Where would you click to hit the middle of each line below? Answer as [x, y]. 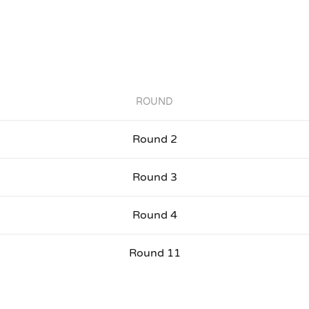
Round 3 [154, 178]
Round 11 [154, 253]
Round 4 [154, 216]
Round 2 [154, 140]
